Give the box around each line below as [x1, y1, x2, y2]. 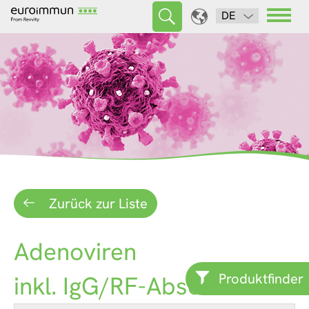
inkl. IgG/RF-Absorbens [14, 270, 263, 303]
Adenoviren [14, 236, 137, 268]
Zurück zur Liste [45, 195, 148, 213]
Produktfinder [219, 269, 303, 288]
